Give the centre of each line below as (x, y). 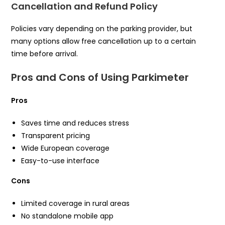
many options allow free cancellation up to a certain (104, 41)
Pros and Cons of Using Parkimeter (100, 77)
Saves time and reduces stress (75, 123)
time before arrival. (45, 53)
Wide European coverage (66, 148)
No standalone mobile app (68, 216)
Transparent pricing (56, 135)
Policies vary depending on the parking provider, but (102, 28)
